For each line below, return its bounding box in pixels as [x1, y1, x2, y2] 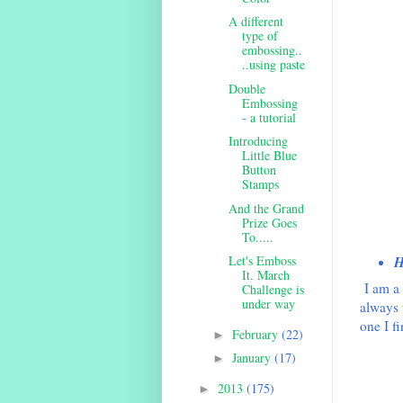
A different [228, 13, 284, 31]
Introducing [228, 132, 289, 150]
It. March [242, 266, 291, 284]
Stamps [242, 175, 280, 193]
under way [242, 295, 296, 313]
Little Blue [242, 147, 298, 165]
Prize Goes [242, 213, 298, 231]
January [232, 349, 275, 367]
